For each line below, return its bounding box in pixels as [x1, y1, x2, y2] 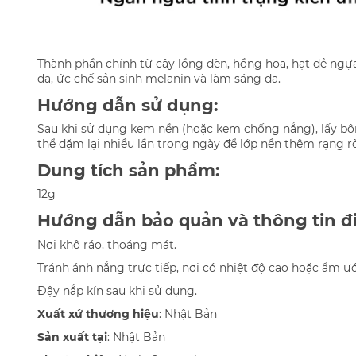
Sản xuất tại [37, 329, 107, 344]
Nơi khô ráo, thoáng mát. [37, 237, 176, 252]
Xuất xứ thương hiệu [37, 306, 159, 321]
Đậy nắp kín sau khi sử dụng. [37, 283, 197, 298]
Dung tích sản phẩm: [37, 161, 220, 181]
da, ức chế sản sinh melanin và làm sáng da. [37, 71, 281, 86]
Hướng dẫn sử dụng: [37, 95, 219, 115]
